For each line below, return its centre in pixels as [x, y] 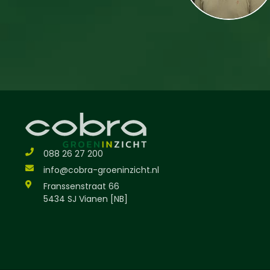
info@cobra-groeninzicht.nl [101, 170]
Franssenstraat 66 [81, 186]
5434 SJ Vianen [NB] [85, 199]
